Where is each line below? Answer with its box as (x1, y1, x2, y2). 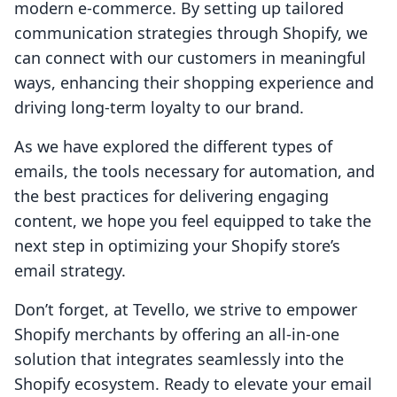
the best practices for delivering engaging (14, 185, 329, 207)
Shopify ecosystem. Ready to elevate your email (14, 373, 372, 395)
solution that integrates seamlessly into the (14, 348, 344, 370)
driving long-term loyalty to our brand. (14, 97, 304, 119)
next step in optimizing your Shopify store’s (14, 235, 340, 257)
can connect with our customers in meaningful (14, 47, 366, 69)
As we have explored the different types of (14, 136, 332, 158)
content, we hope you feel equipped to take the (14, 210, 371, 232)
